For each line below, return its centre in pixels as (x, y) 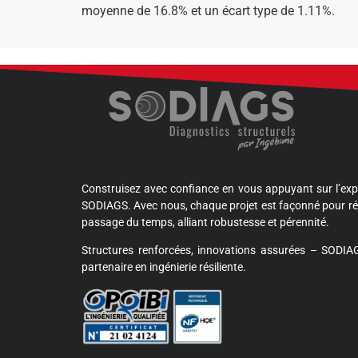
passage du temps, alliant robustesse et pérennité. (205, 222)
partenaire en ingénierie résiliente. (164, 267)
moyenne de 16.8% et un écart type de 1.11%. (208, 10)
